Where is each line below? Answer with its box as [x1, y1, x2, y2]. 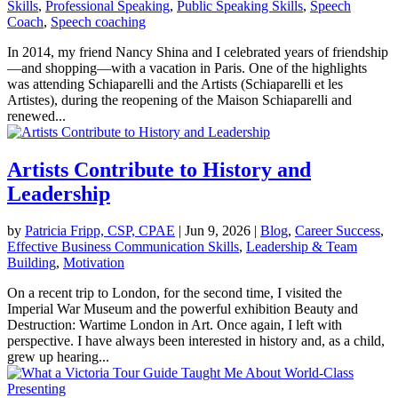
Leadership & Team [246, 239, 357, 255]
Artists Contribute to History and [7, 157, 311, 181]
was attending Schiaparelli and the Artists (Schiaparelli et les [7, 76, 343, 92]
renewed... [7, 107, 66, 123]
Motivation [63, 255, 124, 271]
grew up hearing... [7, 349, 109, 365]
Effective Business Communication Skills [7, 239, 239, 255]
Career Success [295, 223, 380, 239]
